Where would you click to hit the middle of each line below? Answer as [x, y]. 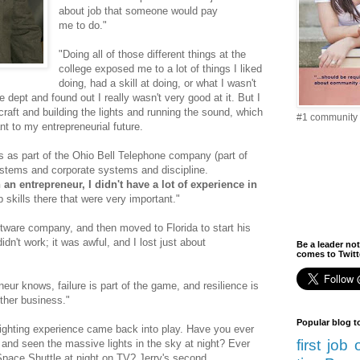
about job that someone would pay [139, 11]
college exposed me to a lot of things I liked [161, 69]
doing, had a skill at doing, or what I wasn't [158, 84]
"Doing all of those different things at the [153, 55]
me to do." [83, 26]
